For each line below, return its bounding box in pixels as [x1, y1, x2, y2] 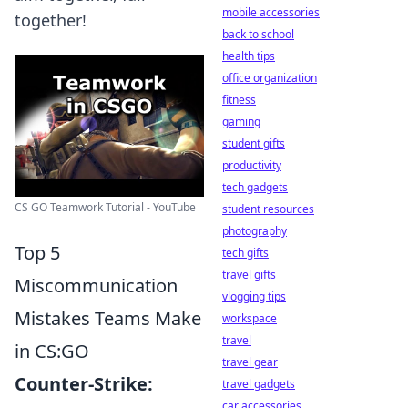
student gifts [222, 136, 285, 151]
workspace [222, 311, 277, 326]
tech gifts [222, 245, 269, 260]
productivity [222, 158, 281, 173]
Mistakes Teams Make [15, 306, 201, 331]
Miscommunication [15, 273, 178, 298]
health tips [222, 48, 275, 64]
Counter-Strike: [15, 372, 153, 396]
